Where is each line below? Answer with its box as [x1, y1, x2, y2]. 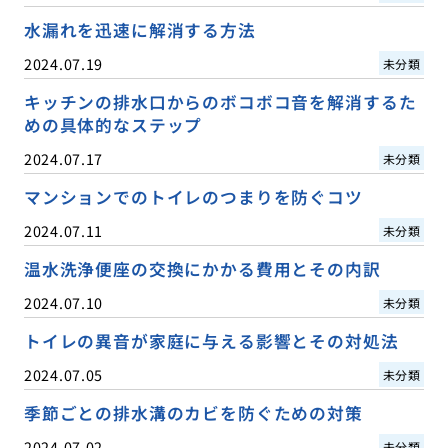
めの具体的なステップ [23, 112, 203, 137]
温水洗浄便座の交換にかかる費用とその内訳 [23, 256, 381, 281]
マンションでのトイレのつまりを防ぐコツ [23, 184, 363, 209]
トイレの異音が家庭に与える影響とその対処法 [23, 328, 399, 353]
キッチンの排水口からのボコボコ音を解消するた [23, 89, 417, 114]
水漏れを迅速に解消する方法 [23, 17, 256, 42]
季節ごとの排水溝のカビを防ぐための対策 [23, 400, 363, 425]
